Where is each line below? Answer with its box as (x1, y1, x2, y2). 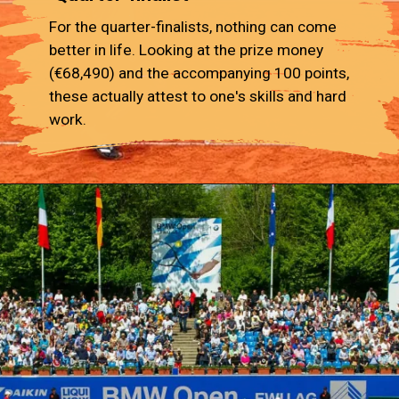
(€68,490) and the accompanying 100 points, (49, 63, 350, 82)
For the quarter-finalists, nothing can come (49, 17, 338, 36)
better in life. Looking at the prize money (49, 40, 324, 59)
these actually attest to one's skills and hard (49, 86, 347, 105)
